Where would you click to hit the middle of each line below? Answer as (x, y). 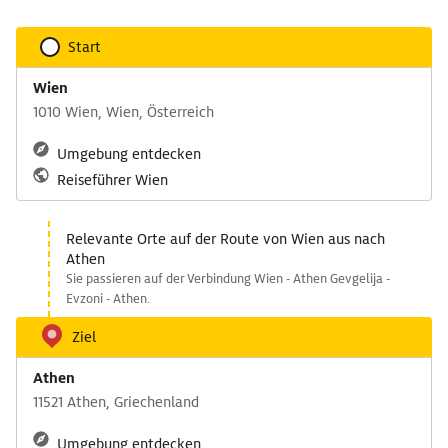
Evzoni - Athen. (108, 298)
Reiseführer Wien (112, 180)
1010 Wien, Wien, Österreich (123, 112)
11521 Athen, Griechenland (116, 402)
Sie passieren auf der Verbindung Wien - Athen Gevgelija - (228, 278)
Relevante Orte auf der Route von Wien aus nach (225, 239)
